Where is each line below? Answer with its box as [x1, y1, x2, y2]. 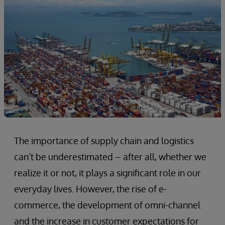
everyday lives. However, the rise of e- [14, 183, 167, 194]
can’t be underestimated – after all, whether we [14, 151, 206, 162]
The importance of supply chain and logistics [14, 135, 194, 146]
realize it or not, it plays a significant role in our [14, 167, 201, 178]
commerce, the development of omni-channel [14, 199, 200, 210]
